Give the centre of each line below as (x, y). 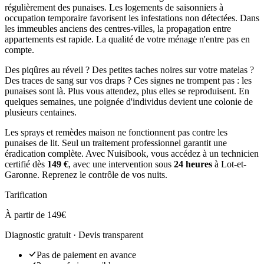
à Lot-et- (229, 164)
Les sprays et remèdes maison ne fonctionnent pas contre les (116, 132)
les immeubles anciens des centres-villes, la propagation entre (118, 28)
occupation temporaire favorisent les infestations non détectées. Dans (132, 18)
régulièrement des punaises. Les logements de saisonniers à (114, 7)
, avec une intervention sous (121, 164)
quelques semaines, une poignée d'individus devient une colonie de (129, 101)
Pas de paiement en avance (86, 255)
